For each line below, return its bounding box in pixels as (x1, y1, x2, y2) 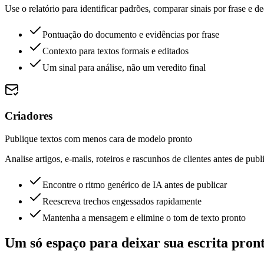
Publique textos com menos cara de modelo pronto (5, 134, 192, 144)
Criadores (5, 110, 52, 123)
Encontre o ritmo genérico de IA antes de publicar (42, 180, 227, 190)
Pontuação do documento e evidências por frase (42, 29, 219, 39)
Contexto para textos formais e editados (42, 45, 189, 56)
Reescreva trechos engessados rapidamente (42, 196, 202, 207)
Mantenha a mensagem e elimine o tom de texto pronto (42, 213, 246, 223)
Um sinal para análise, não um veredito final (42, 62, 206, 72)
